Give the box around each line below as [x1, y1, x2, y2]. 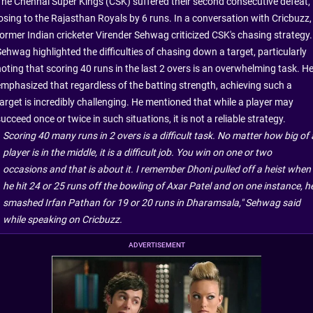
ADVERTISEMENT [128, 241, 185, 249]
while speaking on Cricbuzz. [3, 214, 122, 226]
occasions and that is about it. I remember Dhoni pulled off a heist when [3, 163, 311, 175]
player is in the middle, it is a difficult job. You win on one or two [3, 147, 272, 159]
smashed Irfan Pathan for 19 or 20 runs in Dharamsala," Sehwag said [3, 197, 300, 209]
